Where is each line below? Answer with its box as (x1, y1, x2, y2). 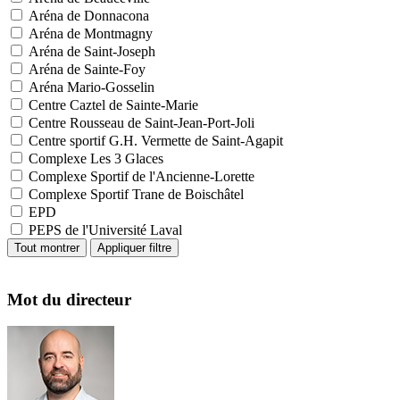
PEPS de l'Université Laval (29, 222, 182, 237)
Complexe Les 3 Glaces (29, 151, 163, 166)
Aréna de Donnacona (29, 8, 149, 23)
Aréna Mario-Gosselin (29, 79, 154, 95)
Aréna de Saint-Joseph (29, 44, 155, 59)
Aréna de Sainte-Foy (29, 62, 146, 77)
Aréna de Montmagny (29, 26, 153, 41)
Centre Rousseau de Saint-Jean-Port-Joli (29, 115, 254, 130)
